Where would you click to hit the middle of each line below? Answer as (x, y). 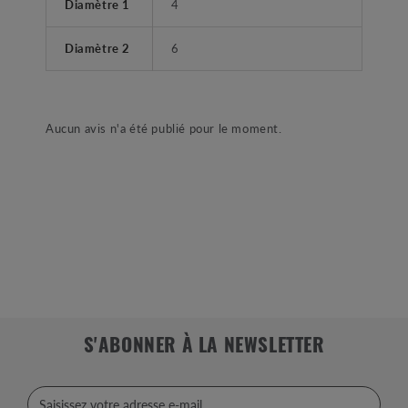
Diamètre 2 (97, 48)
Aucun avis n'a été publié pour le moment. (164, 128)
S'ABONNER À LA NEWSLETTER (204, 348)
